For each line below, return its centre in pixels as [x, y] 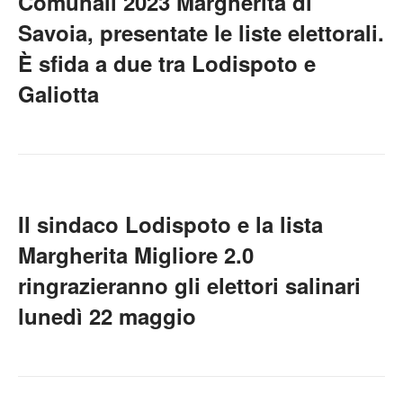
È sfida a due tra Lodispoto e [167, 63]
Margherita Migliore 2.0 [136, 255]
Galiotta [58, 94]
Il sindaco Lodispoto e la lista [170, 224]
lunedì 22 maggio [107, 316]
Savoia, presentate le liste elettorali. [201, 32]
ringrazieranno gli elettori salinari [189, 285]
